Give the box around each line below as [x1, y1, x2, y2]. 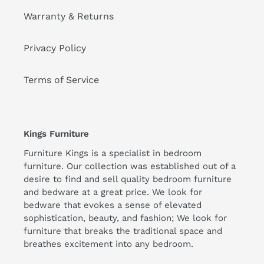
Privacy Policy [24, 42, 86, 54]
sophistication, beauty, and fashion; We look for [24, 212, 227, 223]
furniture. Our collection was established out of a [24, 160, 236, 171]
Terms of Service [24, 74, 99, 86]
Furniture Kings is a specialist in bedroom [24, 147, 202, 159]
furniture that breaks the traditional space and [24, 225, 222, 236]
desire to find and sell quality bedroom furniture [24, 173, 232, 184]
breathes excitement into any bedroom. [24, 238, 196, 249]
